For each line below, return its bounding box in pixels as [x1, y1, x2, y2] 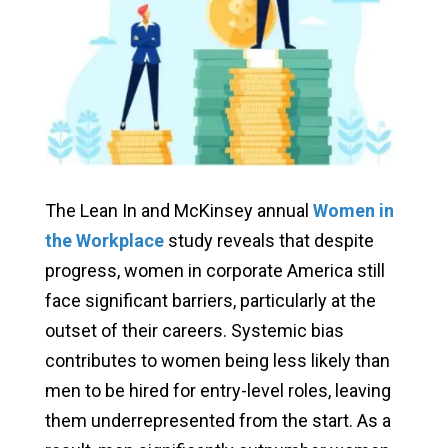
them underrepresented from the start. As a [44, 410, 391, 432]
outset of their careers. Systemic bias [44, 320, 344, 342]
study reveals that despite [163, 230, 374, 252]
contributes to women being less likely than [44, 350, 390, 372]
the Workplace [44, 230, 164, 252]
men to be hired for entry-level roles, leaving [44, 380, 391, 402]
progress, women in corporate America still [44, 260, 385, 282]
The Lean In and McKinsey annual [44, 200, 313, 222]
